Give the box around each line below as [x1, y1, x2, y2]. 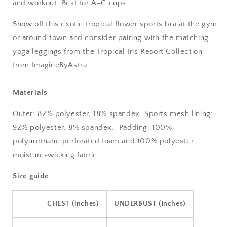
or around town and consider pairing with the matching [13, 33, 209, 42]
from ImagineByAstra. [13, 61, 89, 69]
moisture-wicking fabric [13, 150, 97, 159]
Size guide [13, 172, 49, 180]
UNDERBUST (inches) [114, 200, 186, 208]
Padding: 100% [119, 123, 172, 132]
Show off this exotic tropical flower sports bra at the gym [13, 20, 217, 28]
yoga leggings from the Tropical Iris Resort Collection [13, 47, 203, 56]
